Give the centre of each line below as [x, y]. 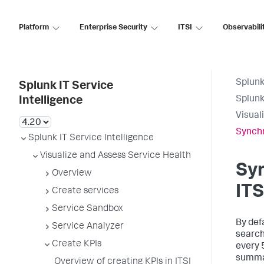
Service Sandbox [88, 209]
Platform [34, 28]
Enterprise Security [113, 28]
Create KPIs [77, 245]
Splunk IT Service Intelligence [91, 138]
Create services [85, 192]
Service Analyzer [88, 227]
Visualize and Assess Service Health [115, 156]
